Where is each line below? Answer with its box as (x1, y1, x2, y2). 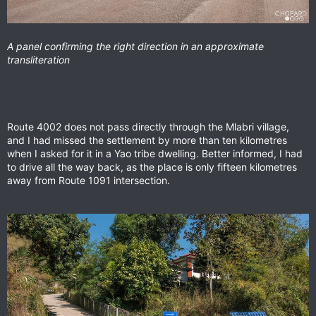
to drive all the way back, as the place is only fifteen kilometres (7, 161, 297, 174)
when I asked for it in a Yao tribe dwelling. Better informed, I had (7, 147, 303, 160)
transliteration (7, 54, 70, 66)
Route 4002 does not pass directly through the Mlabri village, (7, 121, 289, 133)
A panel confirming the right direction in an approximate (7, 40, 264, 53)
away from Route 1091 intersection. (7, 174, 170, 187)
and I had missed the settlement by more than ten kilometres (7, 134, 287, 147)
